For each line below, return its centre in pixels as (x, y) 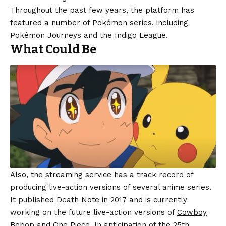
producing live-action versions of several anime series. (111, 187)
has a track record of (152, 174)
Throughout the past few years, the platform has (102, 10)
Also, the (28, 174)
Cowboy (192, 212)
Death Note (78, 200)
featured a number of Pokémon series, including (99, 22)
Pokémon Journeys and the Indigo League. (89, 35)
